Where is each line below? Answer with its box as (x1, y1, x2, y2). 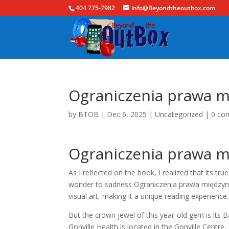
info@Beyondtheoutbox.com (131, 4, 216, 12)
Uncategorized (155, 109, 203, 119)
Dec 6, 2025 (107, 109, 147, 119)
